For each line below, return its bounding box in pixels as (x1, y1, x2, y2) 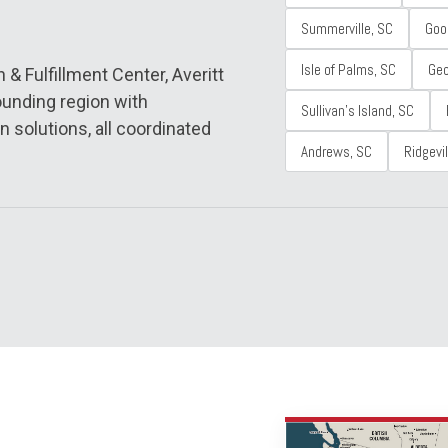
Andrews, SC (301, 142, 373, 161)
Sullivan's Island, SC (301, 101, 415, 120)
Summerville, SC (301, 19, 394, 38)
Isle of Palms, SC (301, 60, 397, 79)
